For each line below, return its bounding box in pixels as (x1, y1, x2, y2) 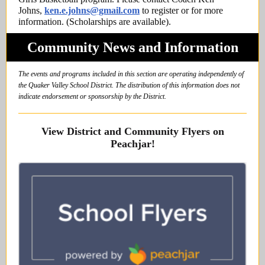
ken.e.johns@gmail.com (44, 5, 140, 15)
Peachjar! (110, 138, 155, 150)
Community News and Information (27, 40, 238, 55)
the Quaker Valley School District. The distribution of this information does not (18, 81, 240, 89)
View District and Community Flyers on (41, 125, 224, 137)
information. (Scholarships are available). (18, 17, 171, 27)
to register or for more (140, 5, 223, 15)
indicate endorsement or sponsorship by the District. (18, 92, 166, 101)
